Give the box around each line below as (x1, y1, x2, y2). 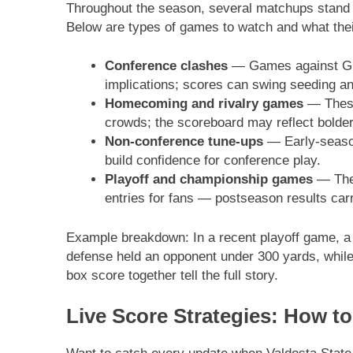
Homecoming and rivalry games (104, 96, 303, 112)
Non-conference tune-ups (104, 134, 263, 150)
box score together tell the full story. (66, 267, 278, 283)
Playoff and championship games (104, 172, 313, 188)
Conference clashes (104, 58, 228, 74)
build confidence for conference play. (104, 153, 321, 169)
